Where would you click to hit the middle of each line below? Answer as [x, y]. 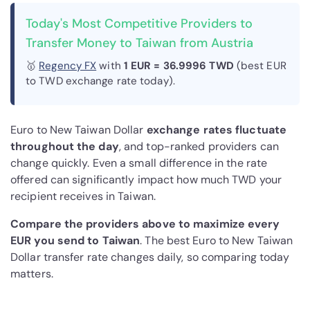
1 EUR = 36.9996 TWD [179, 66]
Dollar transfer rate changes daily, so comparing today [150, 257]
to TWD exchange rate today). [100, 81]
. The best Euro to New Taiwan [217, 241]
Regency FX [68, 66]
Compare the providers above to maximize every [145, 224]
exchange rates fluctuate [217, 130]
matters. [32, 274]
